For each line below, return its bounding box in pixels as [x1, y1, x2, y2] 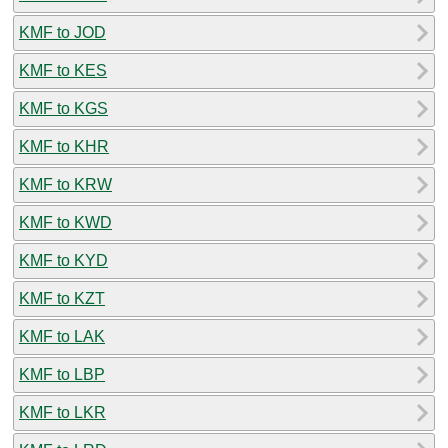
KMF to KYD [19, 251, 108, 269]
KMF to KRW [19, 175, 112, 193]
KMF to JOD [19, 23, 106, 41]
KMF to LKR [19, 403, 106, 421]
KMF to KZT [19, 289, 105, 307]
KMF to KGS [19, 99, 108, 117]
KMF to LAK [19, 327, 105, 345]
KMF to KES [19, 61, 107, 79]
